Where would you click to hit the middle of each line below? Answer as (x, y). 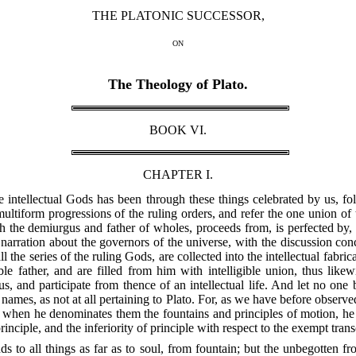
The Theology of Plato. (178, 85)
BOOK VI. (178, 130)
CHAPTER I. (178, 175)
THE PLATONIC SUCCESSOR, (178, 16)
